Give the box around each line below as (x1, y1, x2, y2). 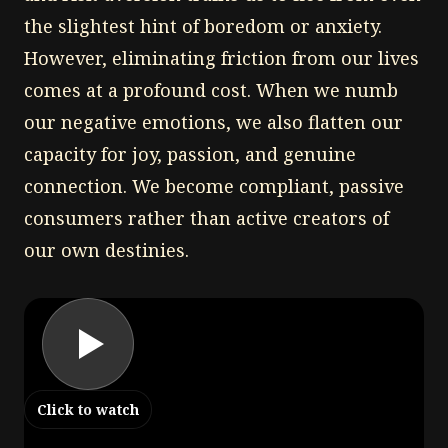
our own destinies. (24, 237, 189, 262)
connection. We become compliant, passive (24, 173, 404, 198)
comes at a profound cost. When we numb (24, 77, 398, 102)
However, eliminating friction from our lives (24, 45, 419, 70)
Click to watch (37, 399, 139, 419)
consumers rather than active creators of (24, 205, 389, 230)
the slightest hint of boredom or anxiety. (24, 13, 382, 38)
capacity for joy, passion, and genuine (24, 141, 356, 166)
